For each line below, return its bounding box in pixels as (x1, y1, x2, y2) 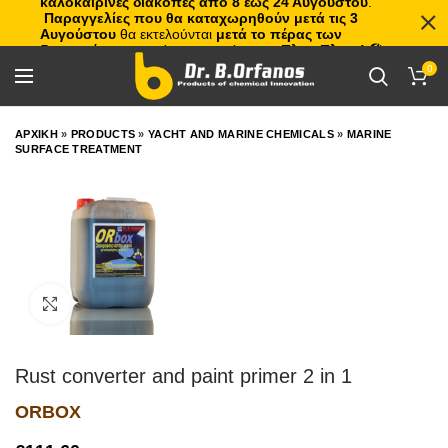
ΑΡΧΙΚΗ (15, 128, 58, 140)
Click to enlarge (70, 295, 167, 311)
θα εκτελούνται (116, 26, 216, 42)
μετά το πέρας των (216, 26, 342, 42)
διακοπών (40, 42, 109, 58)
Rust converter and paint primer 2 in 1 (15, 364, 352, 387)
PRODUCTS (70, 128, 136, 140)
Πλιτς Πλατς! (281, 42, 365, 58)
